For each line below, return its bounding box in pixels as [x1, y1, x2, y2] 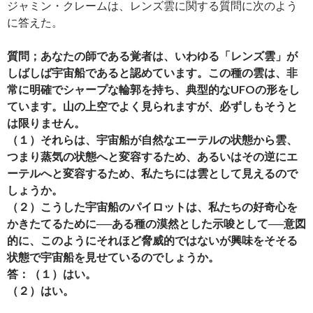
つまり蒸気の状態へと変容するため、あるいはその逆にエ [7, 149, 298, 163]
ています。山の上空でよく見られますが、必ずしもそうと [7, 99, 298, 112]
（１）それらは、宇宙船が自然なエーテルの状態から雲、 [7, 132, 298, 146]
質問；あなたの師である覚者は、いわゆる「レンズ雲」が [7, 48, 298, 62]
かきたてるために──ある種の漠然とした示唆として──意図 [7, 216, 306, 230]
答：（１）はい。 [7, 266, 96, 280]
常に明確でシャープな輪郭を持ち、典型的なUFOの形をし [7, 82, 300, 96]
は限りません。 [7, 115, 85, 129]
